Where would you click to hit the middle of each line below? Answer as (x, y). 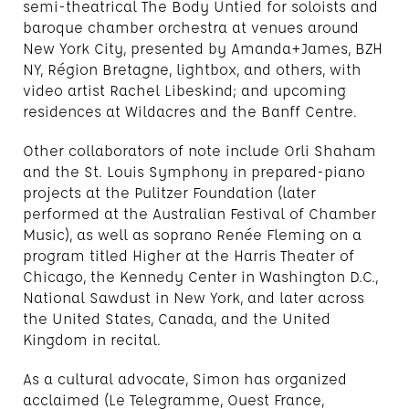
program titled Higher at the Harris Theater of (189, 255)
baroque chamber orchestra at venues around (191, 27)
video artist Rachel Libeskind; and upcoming (184, 90)
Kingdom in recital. (92, 339)
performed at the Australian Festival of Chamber (199, 213)
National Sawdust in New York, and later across (194, 297)
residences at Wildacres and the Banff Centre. (190, 111)
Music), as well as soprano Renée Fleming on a (192, 234)
